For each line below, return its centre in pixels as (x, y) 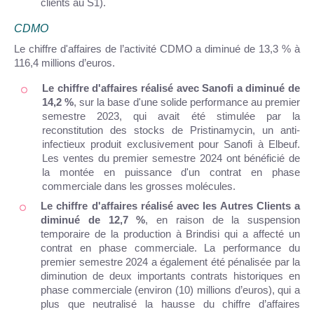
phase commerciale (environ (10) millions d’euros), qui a (170, 290)
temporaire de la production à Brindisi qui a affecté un (170, 234)
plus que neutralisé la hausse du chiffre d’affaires (170, 304)
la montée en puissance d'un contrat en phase (171, 172)
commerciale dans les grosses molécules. (139, 186)
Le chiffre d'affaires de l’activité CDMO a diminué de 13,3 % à (157, 49)
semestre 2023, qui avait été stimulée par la (171, 116)
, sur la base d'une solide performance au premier (187, 102)
